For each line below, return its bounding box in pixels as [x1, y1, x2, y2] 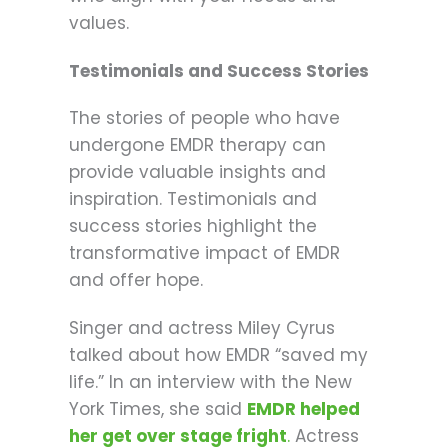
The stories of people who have [69, 106, 340, 131]
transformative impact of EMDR [69, 241, 340, 266]
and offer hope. [69, 268, 203, 293]
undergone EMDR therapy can [69, 133, 326, 158]
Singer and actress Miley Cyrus [69, 316, 335, 341]
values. [69, 10, 129, 35]
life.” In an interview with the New [69, 370, 352, 395]
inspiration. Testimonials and [69, 187, 317, 212]
